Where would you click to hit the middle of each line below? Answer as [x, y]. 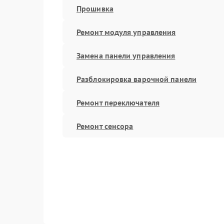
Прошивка [95, 8]
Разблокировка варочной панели [136, 79]
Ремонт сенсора [105, 126]
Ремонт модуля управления [126, 32]
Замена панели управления [126, 55]
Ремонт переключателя [118, 102]
